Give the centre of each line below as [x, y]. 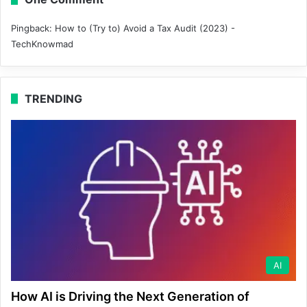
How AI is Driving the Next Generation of [130, 297]
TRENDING [53, 99]
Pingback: [33, 28]
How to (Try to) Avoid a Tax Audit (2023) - [145, 28]
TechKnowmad [42, 44]
